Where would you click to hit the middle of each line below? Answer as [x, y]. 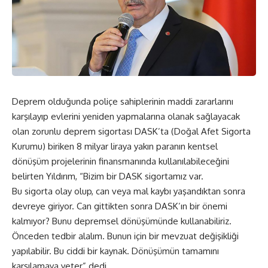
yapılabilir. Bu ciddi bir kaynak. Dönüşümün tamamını [115, 251]
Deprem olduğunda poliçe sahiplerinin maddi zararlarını [123, 102]
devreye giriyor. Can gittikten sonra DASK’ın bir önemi [120, 206]
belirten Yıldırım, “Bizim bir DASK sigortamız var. [108, 176]
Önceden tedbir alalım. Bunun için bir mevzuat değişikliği [125, 236]
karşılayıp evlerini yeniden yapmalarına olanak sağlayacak [126, 117]
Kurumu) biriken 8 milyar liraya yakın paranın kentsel [115, 147]
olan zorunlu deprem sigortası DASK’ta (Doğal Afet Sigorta [131, 132]
